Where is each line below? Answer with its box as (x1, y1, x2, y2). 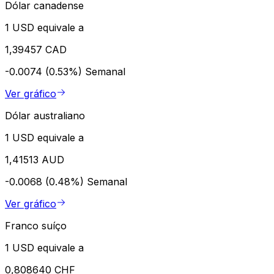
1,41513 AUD (5, 153, 64, 166)
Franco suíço (5, 219, 67, 232)
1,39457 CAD (5, 43, 67, 56)
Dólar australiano (5, 109, 85, 122)
